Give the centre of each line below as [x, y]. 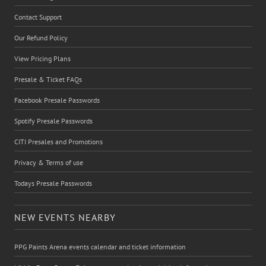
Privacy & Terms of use [49, 162]
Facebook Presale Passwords [57, 100]
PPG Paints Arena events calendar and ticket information [100, 246]
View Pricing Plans [42, 58]
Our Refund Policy [41, 37]
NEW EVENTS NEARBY [65, 217]
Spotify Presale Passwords [53, 121]
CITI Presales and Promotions [58, 141]
